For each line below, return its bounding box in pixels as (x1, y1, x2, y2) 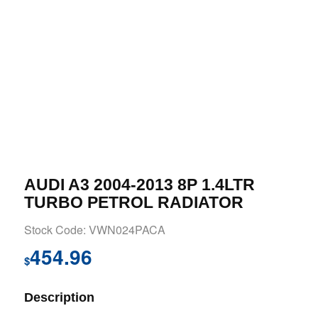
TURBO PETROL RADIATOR (23, 193, 243, 212)
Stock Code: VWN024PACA (23, 221, 165, 238)
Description (23, 290, 94, 305)
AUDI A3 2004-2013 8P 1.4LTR (23, 175, 255, 194)
